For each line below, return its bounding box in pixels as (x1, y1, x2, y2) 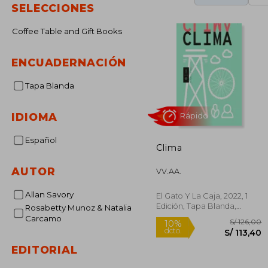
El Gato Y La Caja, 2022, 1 (156, 191, 248, 200)
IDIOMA (11, 111, 58, 123)
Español (29, 135, 57, 145)
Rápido (200, 153, 232, 164)
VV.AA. (156, 166, 181, 176)
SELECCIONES (11, 2, 95, 14)
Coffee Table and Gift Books (18, 26, 122, 36)
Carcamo (25, 214, 62, 223)
